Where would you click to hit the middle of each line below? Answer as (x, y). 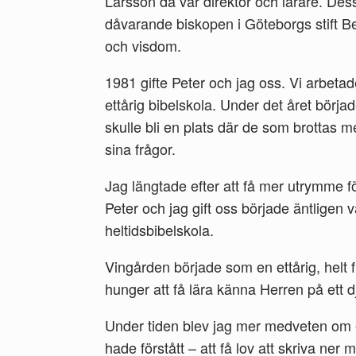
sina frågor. (140, 149)
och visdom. (143, 45)
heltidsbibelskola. (159, 230)
